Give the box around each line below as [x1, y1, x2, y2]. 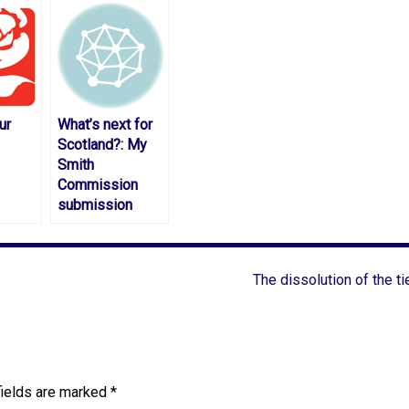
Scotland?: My [58, 135, 147, 153]
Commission [58, 175, 138, 194]
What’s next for [58, 115, 152, 133]
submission [58, 195, 132, 214]
